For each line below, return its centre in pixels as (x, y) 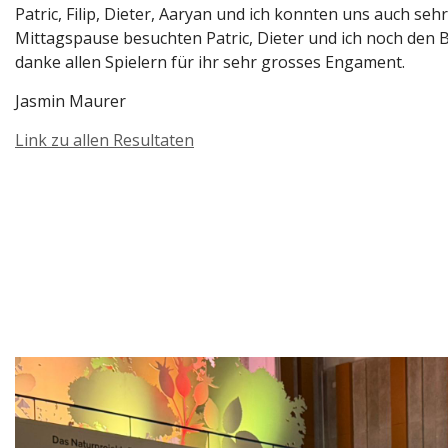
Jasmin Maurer (70, 101)
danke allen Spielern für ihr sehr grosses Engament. (210, 62)
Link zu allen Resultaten (104, 140)
